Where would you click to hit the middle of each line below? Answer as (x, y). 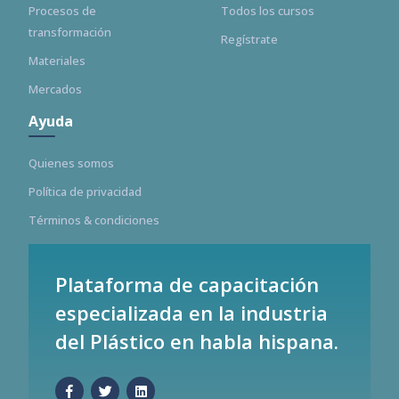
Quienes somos (71, 163)
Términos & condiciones (94, 220)
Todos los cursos (268, 11)
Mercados (55, 89)
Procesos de (62, 11)
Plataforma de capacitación (187, 284)
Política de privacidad (85, 191)
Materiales (57, 61)
